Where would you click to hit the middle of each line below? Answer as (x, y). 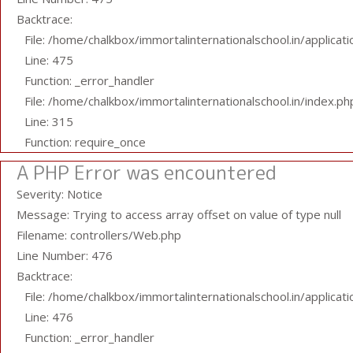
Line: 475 (49, 60)
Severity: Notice (59, 194)
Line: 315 (49, 121)
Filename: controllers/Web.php (99, 235)
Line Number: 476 (65, 255)
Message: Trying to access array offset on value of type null (179, 214)
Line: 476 (49, 317)
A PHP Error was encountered (147, 173)
